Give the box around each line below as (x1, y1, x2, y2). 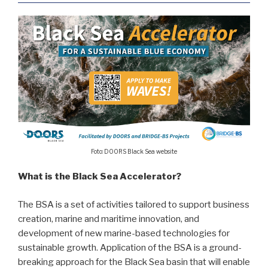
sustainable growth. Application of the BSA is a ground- (18, 242, 242, 253)
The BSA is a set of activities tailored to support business (18, 199, 249, 210)
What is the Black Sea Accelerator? (18, 171, 181, 182)
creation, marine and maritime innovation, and (18, 213, 199, 224)
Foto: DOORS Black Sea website (91, 147, 177, 155)
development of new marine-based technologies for (18, 227, 230, 239)
